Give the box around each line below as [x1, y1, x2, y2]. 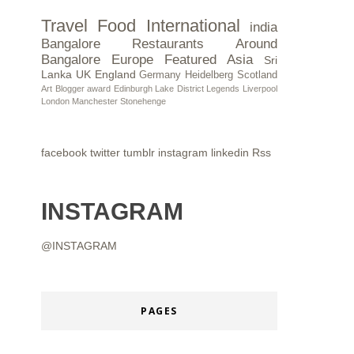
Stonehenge [120, 96, 166, 107]
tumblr [123, 146, 155, 160]
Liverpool [243, 84, 278, 94]
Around [235, 36, 277, 52]
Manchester [72, 96, 118, 107]
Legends [206, 84, 240, 94]
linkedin [211, 146, 249, 160]
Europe [111, 52, 153, 68]
